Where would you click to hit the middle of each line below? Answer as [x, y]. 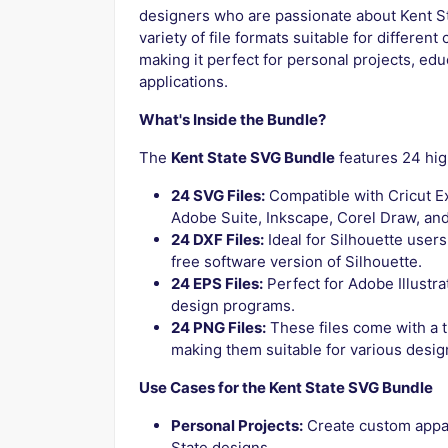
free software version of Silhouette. [296, 262]
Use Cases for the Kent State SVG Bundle [286, 388]
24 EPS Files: [217, 284]
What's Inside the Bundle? [232, 120]
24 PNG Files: [218, 328]
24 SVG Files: [218, 196]
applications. [183, 82]
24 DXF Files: [217, 240]
